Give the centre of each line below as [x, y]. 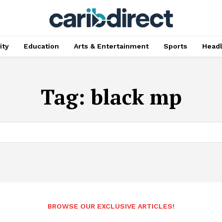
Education [41, 46]
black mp [136, 97]
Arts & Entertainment [111, 46]
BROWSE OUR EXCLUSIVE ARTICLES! [111, 206]
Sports [175, 46]
